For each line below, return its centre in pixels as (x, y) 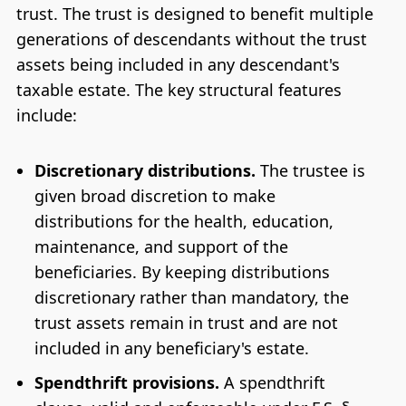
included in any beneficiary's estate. (171, 348)
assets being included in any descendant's (178, 64)
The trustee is (310, 171)
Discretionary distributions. (145, 171)
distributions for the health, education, (184, 222)
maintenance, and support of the (161, 247)
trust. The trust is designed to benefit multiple (194, 13)
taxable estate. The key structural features (179, 89)
